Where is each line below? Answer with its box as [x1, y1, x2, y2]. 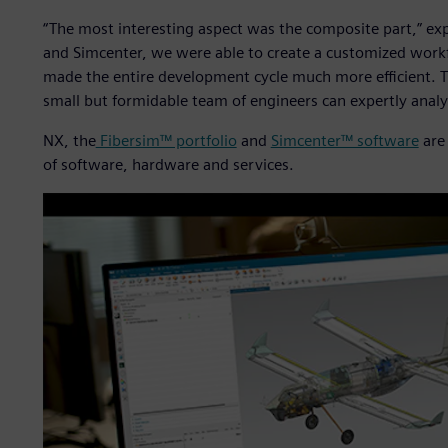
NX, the [42, 131, 96, 151]
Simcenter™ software [270, 131, 419, 151]
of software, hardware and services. [42, 155, 294, 175]
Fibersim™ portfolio [95, 131, 237, 151]
